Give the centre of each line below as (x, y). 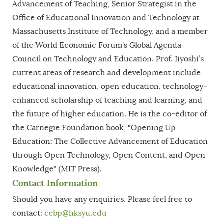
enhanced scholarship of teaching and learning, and (107, 100)
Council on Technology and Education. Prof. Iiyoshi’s (108, 59)
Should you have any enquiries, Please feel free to (102, 199)
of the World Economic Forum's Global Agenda (97, 45)
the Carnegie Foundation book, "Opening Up (94, 127)
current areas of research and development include (107, 72)
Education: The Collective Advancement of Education (110, 141)
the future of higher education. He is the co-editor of (110, 114)
